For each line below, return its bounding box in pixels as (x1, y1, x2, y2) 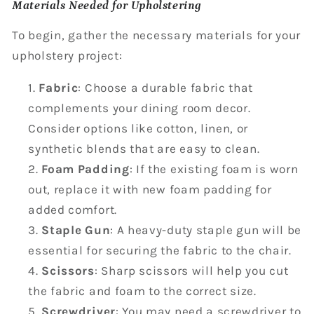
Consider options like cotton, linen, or (28, 121, 249, 136)
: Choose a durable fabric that (78, 81, 254, 95)
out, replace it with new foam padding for (28, 182, 272, 197)
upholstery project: (12, 48, 123, 63)
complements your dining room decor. (28, 101, 251, 116)
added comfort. (28, 203, 117, 217)
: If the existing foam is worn (129, 162, 299, 177)
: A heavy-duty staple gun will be (110, 223, 302, 238)
